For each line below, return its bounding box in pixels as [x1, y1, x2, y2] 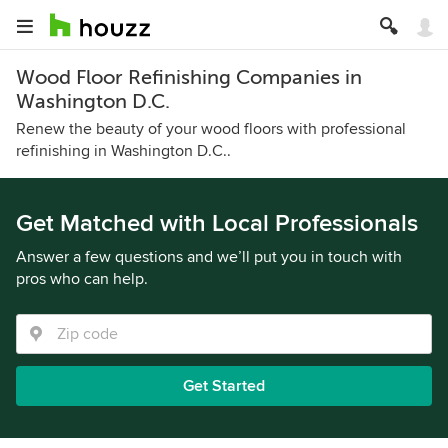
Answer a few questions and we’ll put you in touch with [16, 247, 402, 267]
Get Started [183, 376, 265, 396]
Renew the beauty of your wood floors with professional [16, 119, 406, 139]
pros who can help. [16, 269, 148, 289]
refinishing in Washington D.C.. [16, 141, 231, 161]
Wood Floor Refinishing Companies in [16, 66, 362, 89]
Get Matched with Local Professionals [16, 209, 418, 238]
